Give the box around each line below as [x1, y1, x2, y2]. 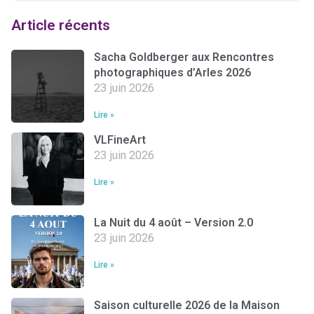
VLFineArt [94, 132, 146, 146]
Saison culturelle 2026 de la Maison [94, 298, 280, 312]
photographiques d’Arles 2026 [94, 65, 251, 79]
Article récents [11, 16, 110, 34]
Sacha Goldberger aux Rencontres [94, 50, 274, 64]
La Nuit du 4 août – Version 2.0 [94, 215, 253, 229]
